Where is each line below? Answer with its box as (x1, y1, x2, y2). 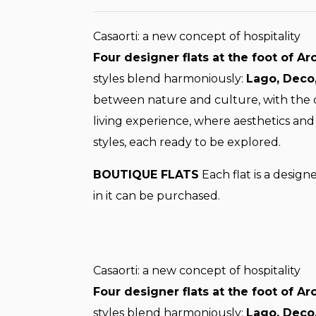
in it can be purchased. (93, 189, 220, 203)
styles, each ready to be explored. (93, 135, 281, 150)
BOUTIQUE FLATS (93, 168, 199, 182)
